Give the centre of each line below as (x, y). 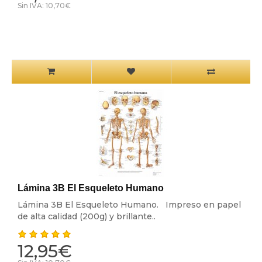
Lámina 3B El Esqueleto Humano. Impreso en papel (129, 205)
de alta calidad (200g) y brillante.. (86, 217)
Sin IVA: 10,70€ (44, 6)
